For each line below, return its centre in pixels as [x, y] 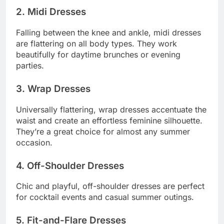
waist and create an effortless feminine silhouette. [109, 120]
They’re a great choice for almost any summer [103, 131]
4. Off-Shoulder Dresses [70, 165]
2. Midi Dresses [51, 12]
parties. [30, 66]
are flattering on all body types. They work [96, 44]
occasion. [34, 142]
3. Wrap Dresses [53, 89]
